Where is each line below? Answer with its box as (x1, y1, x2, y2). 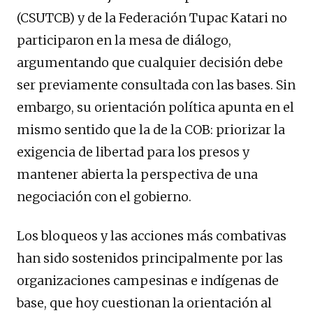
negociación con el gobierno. (17, 189, 191, 205)
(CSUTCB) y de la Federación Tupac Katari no (17, 10, 287, 27)
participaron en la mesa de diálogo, (17, 32, 231, 49)
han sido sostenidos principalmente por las (17, 250, 283, 267)
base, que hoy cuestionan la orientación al (17, 295, 272, 312)
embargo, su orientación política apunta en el (17, 99, 294, 116)
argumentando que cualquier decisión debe (17, 54, 283, 71)
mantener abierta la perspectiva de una (17, 166, 258, 183)
